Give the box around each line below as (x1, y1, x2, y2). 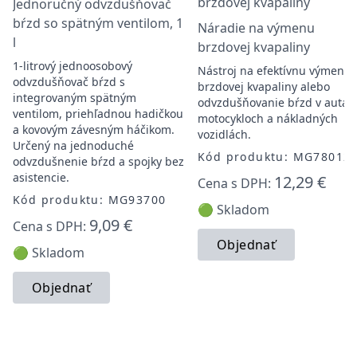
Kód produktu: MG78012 (198, 149, 351, 164)
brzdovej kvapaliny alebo (198, 79, 330, 94)
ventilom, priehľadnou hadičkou (13, 106, 183, 121)
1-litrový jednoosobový (13, 58, 132, 73)
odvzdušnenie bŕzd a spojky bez (13, 154, 184, 169)
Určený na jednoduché (13, 138, 134, 153)
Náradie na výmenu (198, 19, 315, 37)
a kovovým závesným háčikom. (13, 122, 175, 137)
